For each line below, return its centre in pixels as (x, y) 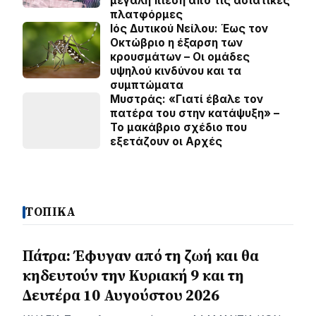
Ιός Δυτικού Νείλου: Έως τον (189, 29)
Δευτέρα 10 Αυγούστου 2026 (121, 295)
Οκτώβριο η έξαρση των (176, 43)
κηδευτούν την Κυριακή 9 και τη (133, 275)
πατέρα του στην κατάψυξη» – (195, 113)
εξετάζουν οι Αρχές (166, 141)
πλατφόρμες (146, 14)
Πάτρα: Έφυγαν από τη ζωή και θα (141, 256)
